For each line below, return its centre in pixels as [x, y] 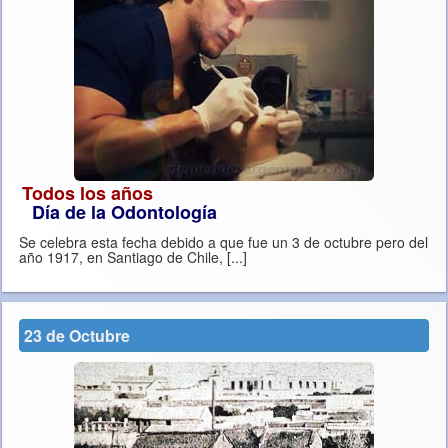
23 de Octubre [77, 336]
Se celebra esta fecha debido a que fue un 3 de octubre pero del [223, 242]
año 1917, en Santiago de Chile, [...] [237, 257]
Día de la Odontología [124, 212]
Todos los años [87, 193]
